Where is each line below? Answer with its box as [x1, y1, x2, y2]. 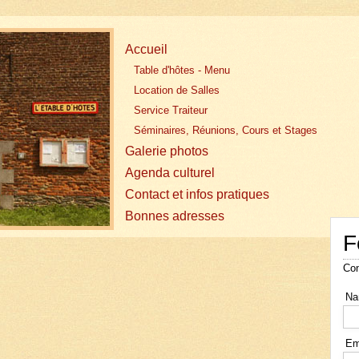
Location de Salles [133, 83, 220, 96]
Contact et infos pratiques [124, 187, 269, 201]
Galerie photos [124, 143, 208, 158]
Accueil [124, 42, 167, 56]
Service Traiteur [133, 103, 208, 116]
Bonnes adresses [124, 208, 224, 223]
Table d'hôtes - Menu [133, 63, 230, 76]
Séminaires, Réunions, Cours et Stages [133, 123, 317, 136]
